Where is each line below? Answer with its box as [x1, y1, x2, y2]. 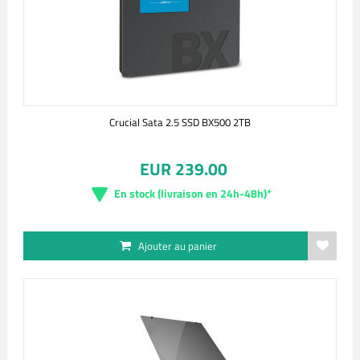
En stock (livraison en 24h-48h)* [114, 185, 272, 202]
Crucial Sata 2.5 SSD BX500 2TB [109, 114, 251, 130]
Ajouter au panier [138, 238, 217, 254]
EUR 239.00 [139, 156, 227, 182]
